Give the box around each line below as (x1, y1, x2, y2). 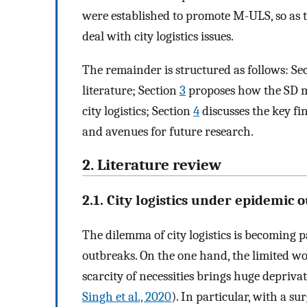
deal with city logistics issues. (82, 29, 234, 45)
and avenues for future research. (82, 123, 254, 139)
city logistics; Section (82, 103, 193, 119)
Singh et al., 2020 (82, 289, 171, 305)
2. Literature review (82, 156, 221, 174)
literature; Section (82, 82, 180, 98)
